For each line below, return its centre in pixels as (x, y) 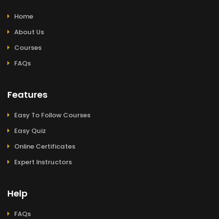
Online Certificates (45, 147)
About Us (29, 32)
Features (27, 95)
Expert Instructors (43, 162)
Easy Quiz (30, 131)
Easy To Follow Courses (52, 115)
